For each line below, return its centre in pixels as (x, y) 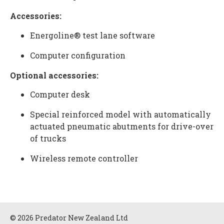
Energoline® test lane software (92, 35)
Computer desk (60, 94)
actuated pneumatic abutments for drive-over (122, 126)
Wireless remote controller (84, 158)
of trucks (48, 138)
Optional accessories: (54, 75)
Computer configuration (78, 55)
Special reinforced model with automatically (120, 114)
